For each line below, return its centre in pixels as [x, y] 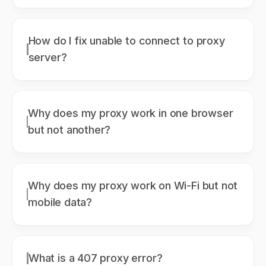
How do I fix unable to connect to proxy [126, 40]
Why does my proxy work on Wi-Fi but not [133, 185]
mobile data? [60, 202]
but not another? [69, 129]
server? [47, 57]
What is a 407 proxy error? [96, 258]
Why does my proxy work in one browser [131, 113]
